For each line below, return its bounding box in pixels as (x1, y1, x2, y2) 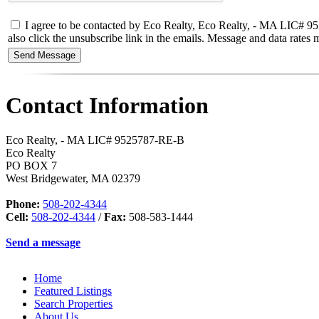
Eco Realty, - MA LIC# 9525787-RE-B (6, 134, 184, 147)
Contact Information (6, 92, 209, 118)
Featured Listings (34, 285, 112, 298)
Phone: (6, 198, 40, 211)
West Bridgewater (6, 172, 85, 185)
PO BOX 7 (6, 159, 57, 172)
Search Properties (34, 298, 113, 310)
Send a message (6, 236, 80, 249)
